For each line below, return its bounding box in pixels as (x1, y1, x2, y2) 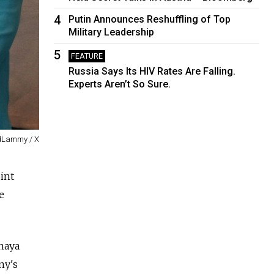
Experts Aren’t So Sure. (68, 78, 171, 90)
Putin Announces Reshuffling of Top (68, 13, 231, 25)
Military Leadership (68, 26, 155, 38)
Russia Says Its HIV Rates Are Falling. (68, 65, 236, 77)
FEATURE (71, 51, 103, 61)
